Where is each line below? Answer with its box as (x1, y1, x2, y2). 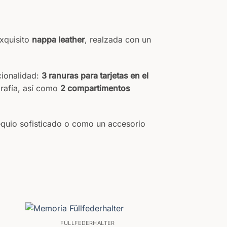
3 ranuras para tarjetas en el (42, 70, 148, 81)
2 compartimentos (60, 83, 130, 93)
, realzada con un (85, 34, 151, 45)
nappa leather (32, 34, 85, 45)
